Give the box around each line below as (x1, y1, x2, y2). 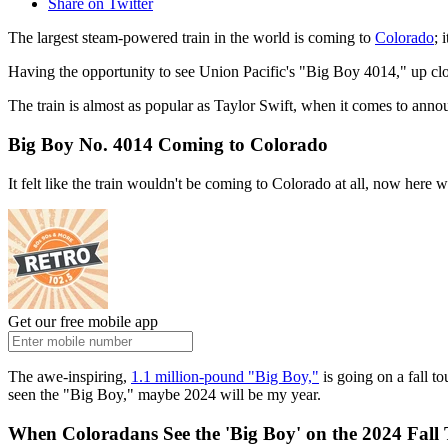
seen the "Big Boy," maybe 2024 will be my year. (8, 385, 321, 403)
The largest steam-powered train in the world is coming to (8, 29, 375, 47)
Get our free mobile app (8, 312, 158, 330)
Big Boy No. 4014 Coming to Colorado (8, 134, 328, 156)
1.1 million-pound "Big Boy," (131, 367, 319, 385)
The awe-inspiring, (8, 367, 131, 385)
